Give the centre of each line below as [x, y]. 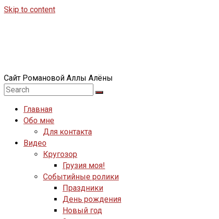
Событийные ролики [81, 177]
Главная [38, 109]
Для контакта [67, 132]
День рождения [92, 199]
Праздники [83, 188]
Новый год [82, 211]
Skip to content [30, 10]
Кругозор [60, 154]
